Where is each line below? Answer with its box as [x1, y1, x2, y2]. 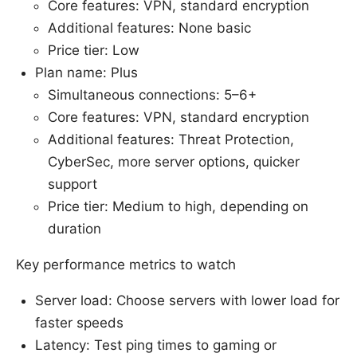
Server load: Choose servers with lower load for [35, 292, 339, 308]
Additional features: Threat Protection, [48, 131, 294, 147]
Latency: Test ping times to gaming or [35, 336, 277, 353]
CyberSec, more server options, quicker [48, 153, 300, 170]
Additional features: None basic [48, 19, 251, 36]
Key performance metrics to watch [16, 256, 236, 273]
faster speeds [35, 314, 124, 331]
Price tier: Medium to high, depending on [48, 198, 308, 214]
